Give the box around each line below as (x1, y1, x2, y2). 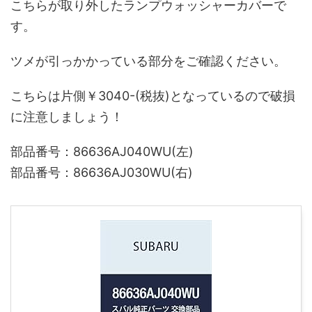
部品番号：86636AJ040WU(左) (10, 144, 194, 159)
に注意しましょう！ (10, 109, 123, 124)
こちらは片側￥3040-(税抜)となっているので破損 (10, 88, 295, 103)
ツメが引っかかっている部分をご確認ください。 (10, 54, 286, 68)
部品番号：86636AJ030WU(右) (10, 165, 193, 180)
